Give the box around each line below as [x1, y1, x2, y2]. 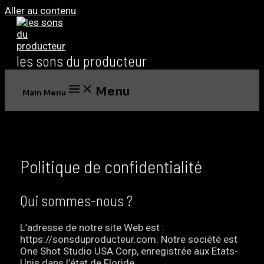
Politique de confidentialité [20, 155, 203, 177]
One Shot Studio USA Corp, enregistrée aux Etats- [20, 245, 239, 257]
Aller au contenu [5, 5, 76, 16]
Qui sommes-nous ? [20, 191, 133, 209]
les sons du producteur [16, 52, 147, 70]
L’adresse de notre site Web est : [20, 221, 165, 233]
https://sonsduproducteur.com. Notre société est [20, 233, 238, 245]
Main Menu [22, 88, 66, 98]
